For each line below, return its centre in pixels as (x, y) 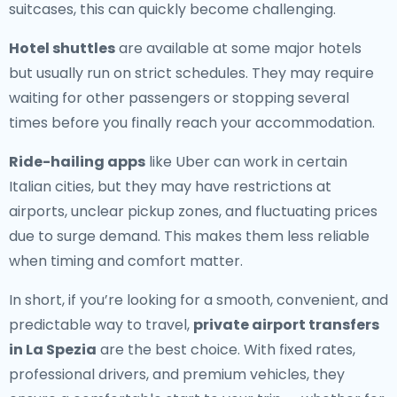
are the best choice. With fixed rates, (226, 350)
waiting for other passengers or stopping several (179, 98)
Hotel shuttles (62, 48)
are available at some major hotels (238, 48)
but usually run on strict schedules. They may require (191, 73)
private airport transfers (286, 325)
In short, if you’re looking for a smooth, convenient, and (198, 300)
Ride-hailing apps (77, 162)
